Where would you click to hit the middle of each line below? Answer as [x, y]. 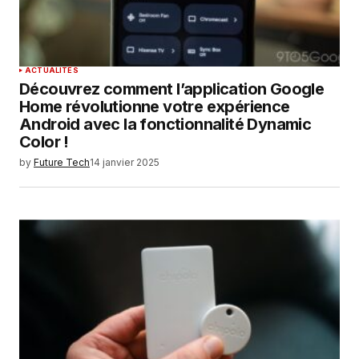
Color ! [44, 141]
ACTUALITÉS [52, 70]
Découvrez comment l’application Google [172, 89]
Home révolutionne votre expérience [155, 106]
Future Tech [62, 162]
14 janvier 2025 [125, 162]
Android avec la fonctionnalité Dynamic [165, 124]
